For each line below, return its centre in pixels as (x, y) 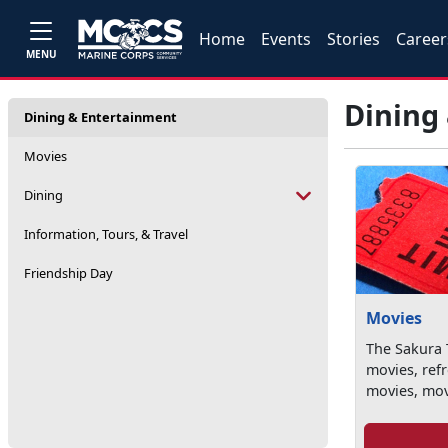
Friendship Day (68, 273)
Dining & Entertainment (100, 117)
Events (286, 38)
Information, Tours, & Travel (106, 234)
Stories (354, 38)
